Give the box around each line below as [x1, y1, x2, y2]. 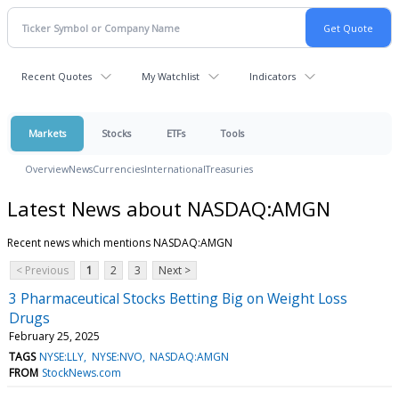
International [144, 162, 206, 175]
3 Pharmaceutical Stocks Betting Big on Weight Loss [9, 288, 347, 308]
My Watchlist [142, 69, 199, 83]
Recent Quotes [21, 69, 92, 83]
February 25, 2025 [9, 328, 100, 344]
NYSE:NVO [91, 348, 142, 364]
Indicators [249, 69, 296, 83]
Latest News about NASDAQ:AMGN [7, 194, 330, 222]
